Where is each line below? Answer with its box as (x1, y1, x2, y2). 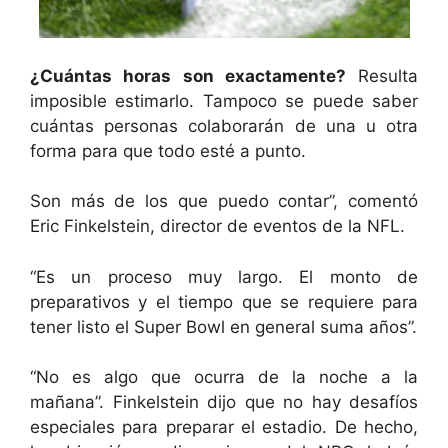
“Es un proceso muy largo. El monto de (30, 266, 418, 287)
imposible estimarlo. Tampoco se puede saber (30, 90, 418, 111)
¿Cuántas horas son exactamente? (30, 65, 346, 86)
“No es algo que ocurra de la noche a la (30, 367, 418, 388)
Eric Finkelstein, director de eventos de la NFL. (30, 216, 405, 237)
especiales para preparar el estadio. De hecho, (30, 417, 418, 438)
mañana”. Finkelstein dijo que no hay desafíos (30, 392, 418, 413)
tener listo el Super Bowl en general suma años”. (30, 316, 417, 337)
